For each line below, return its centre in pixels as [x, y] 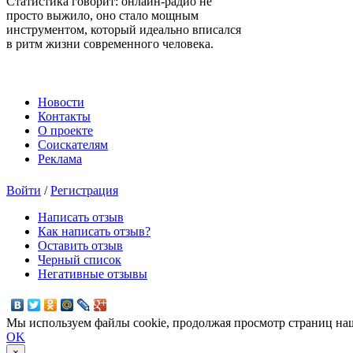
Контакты [64, 116]
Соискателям [73, 144]
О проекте [65, 130]
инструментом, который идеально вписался [124, 29]
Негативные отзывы [93, 273]
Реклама [60, 158]
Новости [61, 102]
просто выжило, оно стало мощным [102, 15]
